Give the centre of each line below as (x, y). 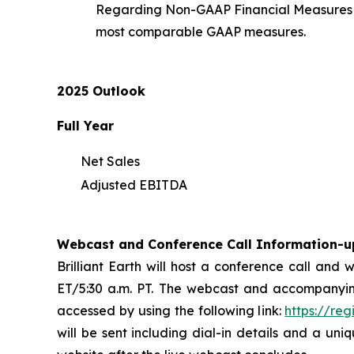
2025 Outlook (101, 90)
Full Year (85, 125)
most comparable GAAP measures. (201, 31)
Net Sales (110, 161)
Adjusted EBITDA (134, 185)
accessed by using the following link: (171, 310)
